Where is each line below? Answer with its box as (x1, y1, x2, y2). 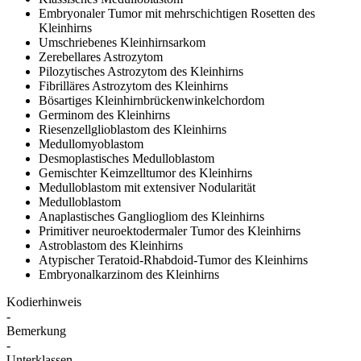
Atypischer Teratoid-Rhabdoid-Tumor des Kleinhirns (39, 252, 308, 267)
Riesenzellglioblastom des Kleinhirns (39, 122, 226, 136)
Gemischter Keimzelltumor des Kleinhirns (39, 165, 252, 180)
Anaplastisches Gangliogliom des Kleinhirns (39, 209, 264, 223)
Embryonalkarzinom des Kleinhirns (39, 267, 219, 281)
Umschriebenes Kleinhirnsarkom (39, 35, 205, 49)
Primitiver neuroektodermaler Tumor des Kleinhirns (39, 223, 301, 238)
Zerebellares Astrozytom (39, 49, 163, 64)
